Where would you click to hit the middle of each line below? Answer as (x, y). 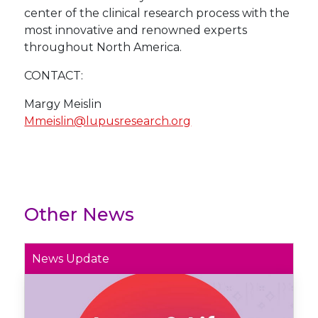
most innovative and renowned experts (136, 31)
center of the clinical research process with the (157, 13)
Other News (79, 215)
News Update (71, 259)
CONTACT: (54, 76)
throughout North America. (103, 48)
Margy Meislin (63, 104)
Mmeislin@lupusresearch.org (108, 121)
